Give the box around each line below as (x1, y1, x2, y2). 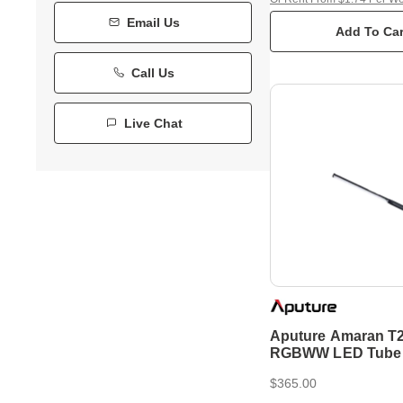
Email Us (126, 15, 180, 30)
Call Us (131, 66, 175, 80)
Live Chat (123, 116, 183, 130)
